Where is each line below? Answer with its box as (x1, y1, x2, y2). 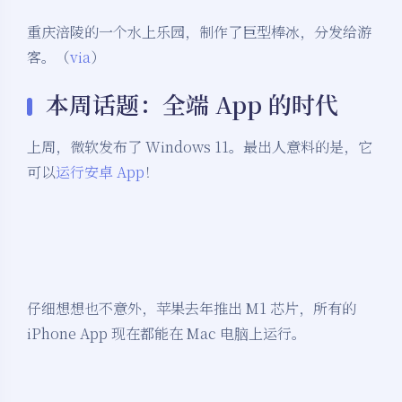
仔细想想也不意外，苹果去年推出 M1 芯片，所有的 (27, 298, 356, 319)
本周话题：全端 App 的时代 (46, 87, 338, 121)
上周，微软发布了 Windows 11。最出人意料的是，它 (27, 136, 372, 158)
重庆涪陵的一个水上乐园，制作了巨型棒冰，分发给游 (27, 22, 371, 43)
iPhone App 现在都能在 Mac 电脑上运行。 (27, 323, 306, 345)
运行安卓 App (56, 162, 144, 183)
